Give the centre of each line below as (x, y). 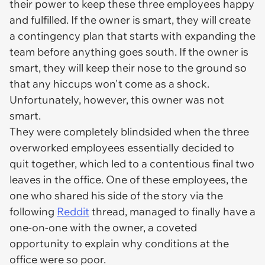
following (33, 211)
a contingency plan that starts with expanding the (132, 36)
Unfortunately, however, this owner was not (117, 100)
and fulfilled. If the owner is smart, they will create (130, 20)
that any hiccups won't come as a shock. (109, 84)
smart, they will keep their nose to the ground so (128, 68)
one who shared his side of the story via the (116, 195)
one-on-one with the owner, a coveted (103, 227)
